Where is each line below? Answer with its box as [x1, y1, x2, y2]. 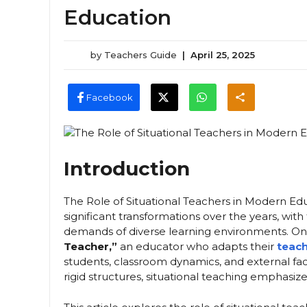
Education [64, 5, 171, 30]
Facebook [86, 91, 133, 103]
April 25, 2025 [191, 49, 255, 60]
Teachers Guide [104, 49, 177, 60]
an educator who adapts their [117, 240, 277, 254]
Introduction [64, 157, 190, 181]
